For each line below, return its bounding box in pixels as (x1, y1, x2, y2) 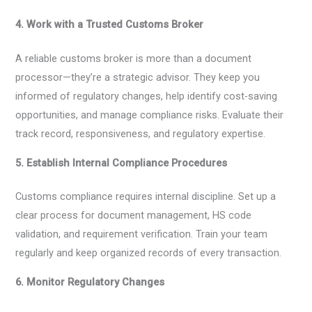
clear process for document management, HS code (15, 209, 252, 222)
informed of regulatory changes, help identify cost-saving (15, 89, 278, 102)
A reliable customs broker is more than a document (15, 52, 252, 65)
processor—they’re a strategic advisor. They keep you (15, 70, 260, 84)
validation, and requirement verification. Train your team (15, 228, 268, 241)
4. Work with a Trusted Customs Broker (15, 18, 204, 31)
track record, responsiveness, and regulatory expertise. (15, 127, 266, 140)
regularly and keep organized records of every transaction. (15, 247, 282, 260)
